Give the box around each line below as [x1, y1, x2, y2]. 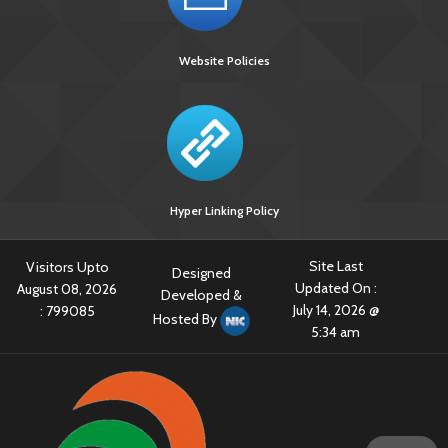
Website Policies [178, 53, 270, 68]
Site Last [308, 257, 363, 275]
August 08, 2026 [17, 280, 118, 298]
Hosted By [153, 310, 221, 329]
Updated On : [294, 279, 377, 297]
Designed [172, 264, 232, 282]
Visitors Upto [25, 258, 109, 276]
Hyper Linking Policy [169, 203, 279, 218]
